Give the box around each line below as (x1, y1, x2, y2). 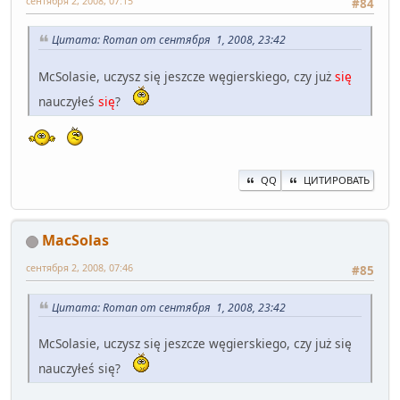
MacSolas (42, 230, 109, 251)
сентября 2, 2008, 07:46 (26, 261, 133, 275)
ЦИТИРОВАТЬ (304, 173, 370, 187)
